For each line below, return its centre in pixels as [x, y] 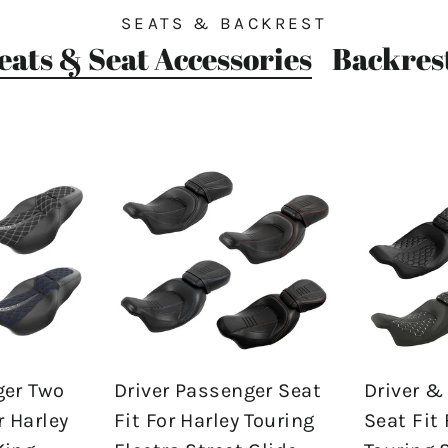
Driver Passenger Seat [217, 390]
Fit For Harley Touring [214, 420]
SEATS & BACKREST [224, 22]
